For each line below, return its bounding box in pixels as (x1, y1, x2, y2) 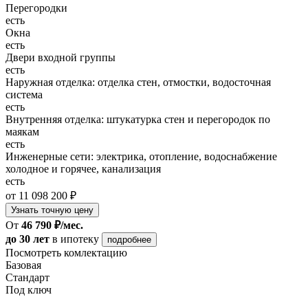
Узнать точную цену (11, 204, 93, 215)
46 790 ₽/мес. (21, 219, 83, 231)
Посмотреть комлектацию (5, 246, 127, 258)
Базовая (5, 258, 41, 271)
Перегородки (5, 1, 67, 14)
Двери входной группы (5, 51, 115, 63)
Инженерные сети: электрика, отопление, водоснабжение (5, 150, 277, 162)
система (5, 88, 43, 100)
